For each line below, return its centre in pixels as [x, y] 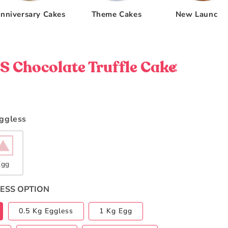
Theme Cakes [117, 15]
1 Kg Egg [116, 211]
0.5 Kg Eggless [46, 211]
